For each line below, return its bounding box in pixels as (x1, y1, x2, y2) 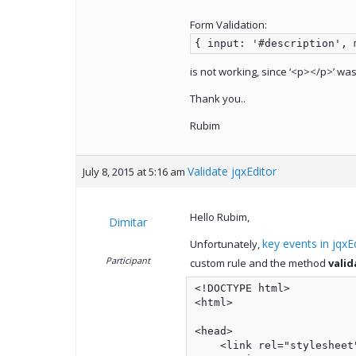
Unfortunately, (189, 237, 262, 252)
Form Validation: (189, 17, 267, 33)
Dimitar (109, 215, 147, 230)
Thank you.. (189, 91, 246, 106)
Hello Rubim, (189, 210, 250, 225)
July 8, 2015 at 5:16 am (82, 164, 185, 180)
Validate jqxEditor (187, 164, 277, 180)
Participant (106, 254, 150, 267)
